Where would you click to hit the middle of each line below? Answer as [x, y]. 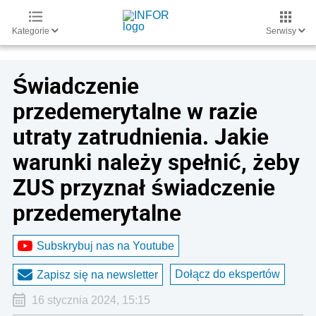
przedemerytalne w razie [135, 111]
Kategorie [32, 31]
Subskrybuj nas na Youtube [105, 245]
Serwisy [282, 31]
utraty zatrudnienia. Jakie [141, 136]
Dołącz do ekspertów [227, 274]
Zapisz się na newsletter [97, 274]
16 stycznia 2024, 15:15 [91, 300]
